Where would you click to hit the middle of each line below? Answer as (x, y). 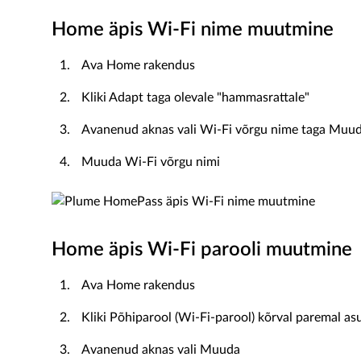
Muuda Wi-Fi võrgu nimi (151, 162)
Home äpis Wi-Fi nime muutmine (193, 30)
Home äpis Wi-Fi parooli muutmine (202, 250)
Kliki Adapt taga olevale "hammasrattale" (195, 98)
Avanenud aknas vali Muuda (161, 350)
